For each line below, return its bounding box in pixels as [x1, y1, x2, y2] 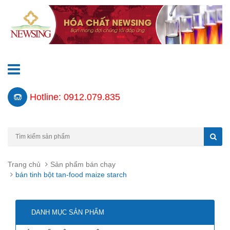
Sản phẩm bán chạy [50, 160, 116, 169]
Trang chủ [8, 160, 41, 169]
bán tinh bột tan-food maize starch [15, 170, 127, 179]
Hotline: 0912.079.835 [30, 92, 120, 103]
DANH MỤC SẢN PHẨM [31, 208, 104, 217]
